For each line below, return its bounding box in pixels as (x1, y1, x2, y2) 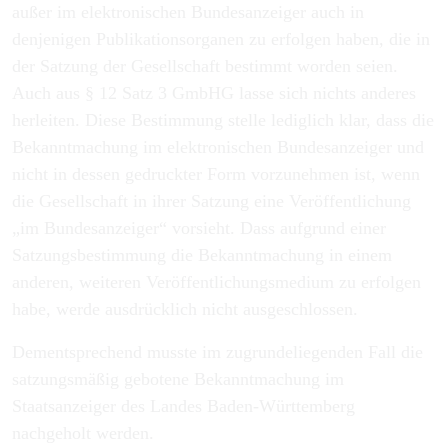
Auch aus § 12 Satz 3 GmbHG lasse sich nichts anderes (12, 83, 416, 103)
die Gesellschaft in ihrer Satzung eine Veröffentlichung (12, 191, 411, 211)
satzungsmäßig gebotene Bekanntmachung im (12, 369, 344, 389)
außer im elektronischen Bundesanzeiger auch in (12, 2, 364, 22)
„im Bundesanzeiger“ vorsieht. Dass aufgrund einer (12, 218, 386, 238)
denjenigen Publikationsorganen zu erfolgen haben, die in (12, 29, 430, 49)
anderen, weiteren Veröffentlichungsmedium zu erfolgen (12, 272, 421, 292)
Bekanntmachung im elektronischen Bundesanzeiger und (12, 137, 424, 157)
